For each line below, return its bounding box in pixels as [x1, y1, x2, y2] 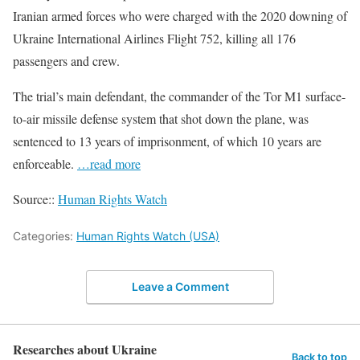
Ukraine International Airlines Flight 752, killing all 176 [13, 30, 296, 47]
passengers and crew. [13, 52, 120, 69]
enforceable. [13, 155, 77, 172]
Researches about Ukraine [13, 339, 157, 358]
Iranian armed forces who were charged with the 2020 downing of [13, 7, 347, 24]
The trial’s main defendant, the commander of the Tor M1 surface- [13, 88, 346, 104]
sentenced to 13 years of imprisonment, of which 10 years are [13, 133, 321, 149]
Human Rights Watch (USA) [76, 229, 219, 243]
